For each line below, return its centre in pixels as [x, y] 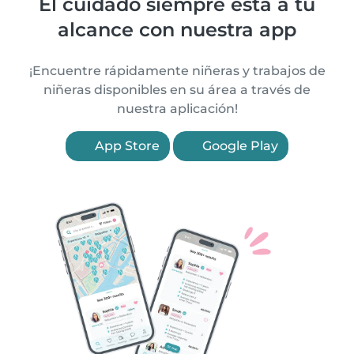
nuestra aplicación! [177, 109]
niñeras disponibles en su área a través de [177, 90]
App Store [126, 146]
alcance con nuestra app [177, 30]
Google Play [239, 146]
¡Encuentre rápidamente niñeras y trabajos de [177, 71]
